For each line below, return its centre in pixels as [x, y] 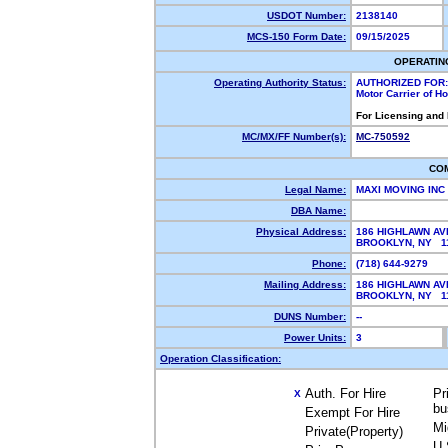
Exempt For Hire [352, 412]
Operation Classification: [220, 358]
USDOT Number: [306, 15]
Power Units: [315, 337]
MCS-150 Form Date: [296, 36]
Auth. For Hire [345, 393]
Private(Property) [354, 431]
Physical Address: [301, 231]
